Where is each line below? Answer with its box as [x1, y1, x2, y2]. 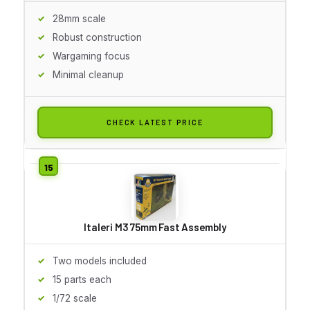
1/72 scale [53, 292, 97, 304]
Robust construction [53, 31, 142, 43]
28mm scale [53, 12, 106, 24]
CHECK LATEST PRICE [107, 117, 203, 127]
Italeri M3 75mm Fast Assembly [84, 220, 226, 233]
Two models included [53, 255, 147, 266]
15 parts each [53, 273, 111, 285]
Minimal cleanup [53, 69, 124, 80]
